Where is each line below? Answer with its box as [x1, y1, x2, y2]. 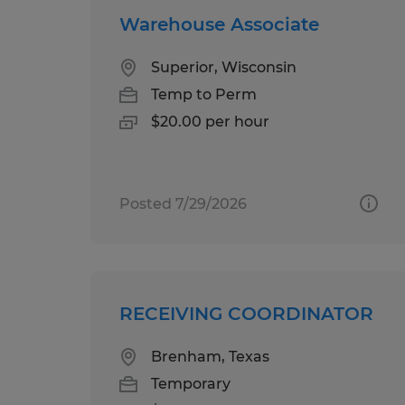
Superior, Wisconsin [151, 58, 297, 76]
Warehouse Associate [119, 13, 319, 35]
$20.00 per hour [151, 112, 269, 130]
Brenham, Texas [151, 347, 269, 365]
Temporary [151, 374, 231, 392]
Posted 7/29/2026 [119, 194, 247, 212]
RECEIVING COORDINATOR [119, 302, 373, 325]
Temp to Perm [151, 85, 257, 103]
